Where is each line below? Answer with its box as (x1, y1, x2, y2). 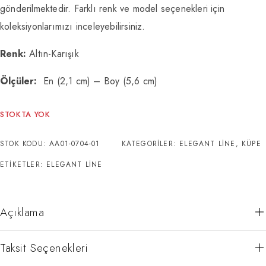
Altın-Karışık (26, 46, 79, 61)
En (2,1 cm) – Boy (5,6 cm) (40, 74, 158, 88)
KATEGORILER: (121, 138, 180, 149)
